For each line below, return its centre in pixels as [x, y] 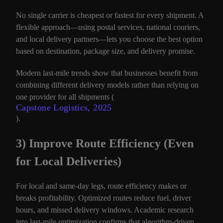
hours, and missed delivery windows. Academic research [105, 210]
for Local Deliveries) [69, 161]
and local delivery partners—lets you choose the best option [109, 39]
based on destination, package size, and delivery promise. [106, 51]
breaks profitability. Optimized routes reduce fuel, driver [104, 198]
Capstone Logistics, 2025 [64, 108]
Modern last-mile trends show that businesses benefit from [107, 73]
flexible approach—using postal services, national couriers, [108, 27]
